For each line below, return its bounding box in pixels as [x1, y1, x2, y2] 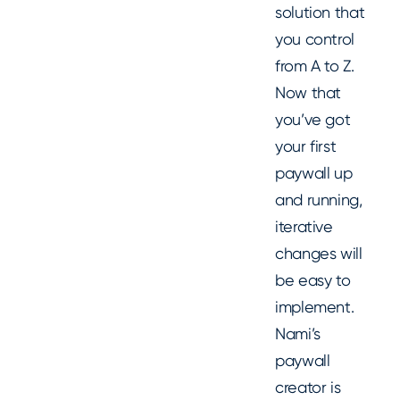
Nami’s [275, 324, 321, 344]
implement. [275, 297, 354, 317]
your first [275, 137, 337, 156]
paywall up [275, 163, 353, 183]
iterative [275, 217, 333, 237]
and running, [275, 190, 362, 210]
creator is [275, 378, 341, 397]
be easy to [275, 271, 351, 290]
